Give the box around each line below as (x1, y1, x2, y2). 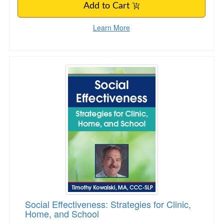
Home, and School (25, 207, 99, 220)
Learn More (93, 22, 130, 32)
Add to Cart (83, 1, 132, 10)
